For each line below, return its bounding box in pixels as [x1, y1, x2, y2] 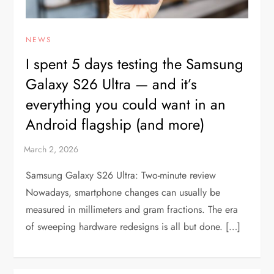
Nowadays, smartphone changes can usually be [26, 185, 221, 199]
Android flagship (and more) [26, 113, 205, 135]
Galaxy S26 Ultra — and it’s [26, 73, 198, 95]
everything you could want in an [26, 93, 226, 115]
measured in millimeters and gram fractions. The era [26, 202, 239, 217]
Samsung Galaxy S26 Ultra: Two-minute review [26, 168, 217, 182]
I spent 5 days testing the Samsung [26, 53, 244, 75]
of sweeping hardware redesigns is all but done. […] [26, 219, 241, 234]
